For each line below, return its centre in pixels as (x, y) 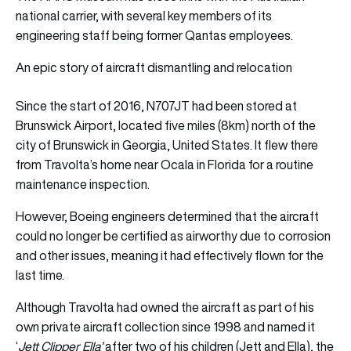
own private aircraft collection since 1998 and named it (165, 326)
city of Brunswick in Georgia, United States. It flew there (167, 145)
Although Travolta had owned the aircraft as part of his (165, 307)
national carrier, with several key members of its (144, 15)
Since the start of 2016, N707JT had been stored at (156, 105)
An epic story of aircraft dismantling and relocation (154, 67)
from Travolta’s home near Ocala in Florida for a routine (165, 164)
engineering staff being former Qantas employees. (154, 35)
